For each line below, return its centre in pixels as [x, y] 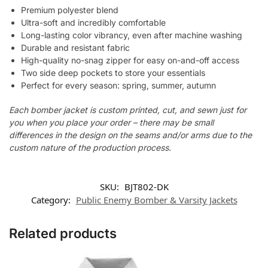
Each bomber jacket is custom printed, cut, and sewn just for [128, 110]
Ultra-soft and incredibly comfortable [93, 23]
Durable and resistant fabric [75, 48]
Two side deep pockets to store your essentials [113, 73]
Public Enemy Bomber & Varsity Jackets [156, 200]
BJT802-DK [146, 186]
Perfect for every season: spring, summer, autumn [118, 86]
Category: [52, 200]
